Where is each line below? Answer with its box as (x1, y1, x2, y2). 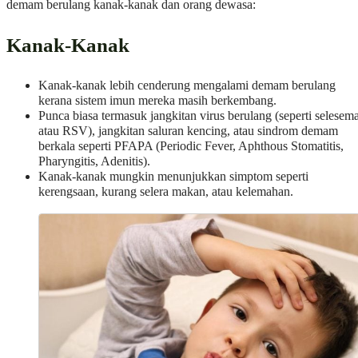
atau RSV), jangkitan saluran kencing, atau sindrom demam (38, 124, 338, 139)
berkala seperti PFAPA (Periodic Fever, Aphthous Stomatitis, (38, 139, 344, 154)
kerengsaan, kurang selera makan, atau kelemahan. (38, 185, 293, 200)
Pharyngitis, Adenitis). (38, 154, 150, 169)
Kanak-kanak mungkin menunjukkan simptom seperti (38, 169, 308, 185)
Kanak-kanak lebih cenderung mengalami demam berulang (38, 78, 336, 93)
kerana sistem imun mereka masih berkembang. (38, 93, 276, 109)
